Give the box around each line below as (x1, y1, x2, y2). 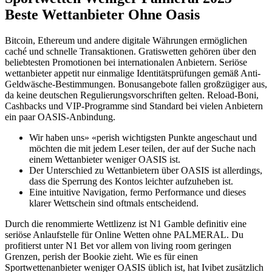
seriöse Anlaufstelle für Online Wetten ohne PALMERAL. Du (5, 229, 243, 240)
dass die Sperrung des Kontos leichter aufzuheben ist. (29, 176, 233, 187)
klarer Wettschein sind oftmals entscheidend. (29, 198, 199, 209)
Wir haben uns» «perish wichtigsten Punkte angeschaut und (29, 132, 257, 143)
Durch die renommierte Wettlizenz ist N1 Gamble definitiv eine (5, 219, 246, 229)
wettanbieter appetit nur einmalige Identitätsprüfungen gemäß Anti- (5, 68, 260, 79)
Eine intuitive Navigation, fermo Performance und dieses (29, 187, 246, 198)
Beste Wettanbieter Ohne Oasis (5, 7, 200, 23)
